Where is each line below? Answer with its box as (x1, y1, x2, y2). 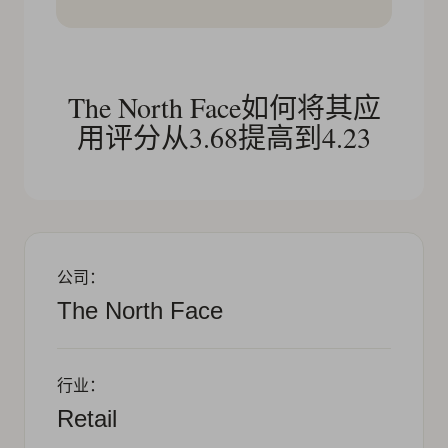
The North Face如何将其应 (67, 87, 381, 126)
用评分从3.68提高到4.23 (77, 117, 371, 156)
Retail (57, 404, 117, 432)
